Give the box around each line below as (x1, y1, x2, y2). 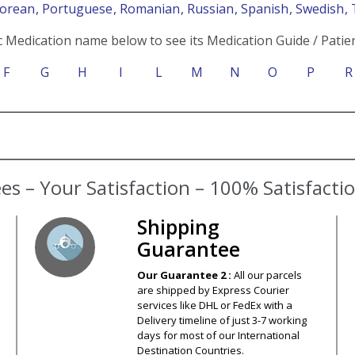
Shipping (136, 212, 219, 240)
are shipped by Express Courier (136, 282, 289, 297)
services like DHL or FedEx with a (136, 297, 292, 312)
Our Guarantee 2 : (136, 267, 234, 282)
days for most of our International (136, 327, 300, 342)
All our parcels (233, 267, 302, 282)
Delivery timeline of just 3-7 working (136, 312, 307, 327)
